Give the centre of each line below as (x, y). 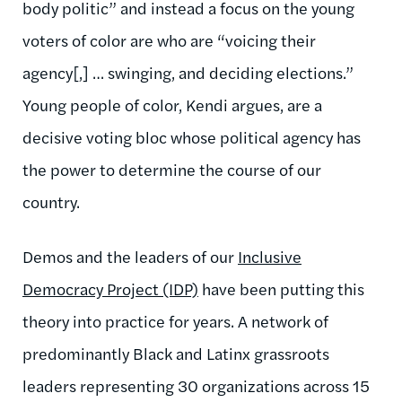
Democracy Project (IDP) (110, 288)
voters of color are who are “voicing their (169, 39)
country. (51, 201)
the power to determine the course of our (172, 169)
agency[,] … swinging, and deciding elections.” (188, 72)
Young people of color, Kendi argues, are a (172, 104)
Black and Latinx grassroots (231, 353)
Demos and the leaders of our (130, 256)
